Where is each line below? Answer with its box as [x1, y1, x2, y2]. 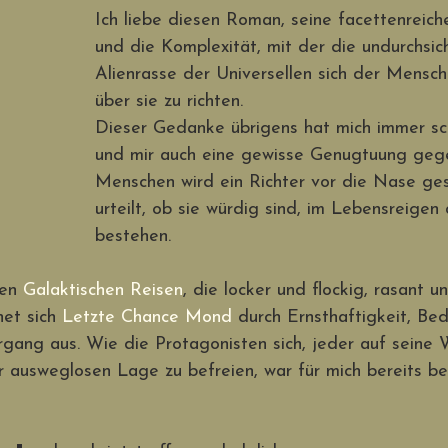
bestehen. [95, 227, 177, 246]
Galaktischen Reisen [23, 281, 183, 300]
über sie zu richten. [95, 92, 249, 111]
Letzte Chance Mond [62, 308, 232, 327]
